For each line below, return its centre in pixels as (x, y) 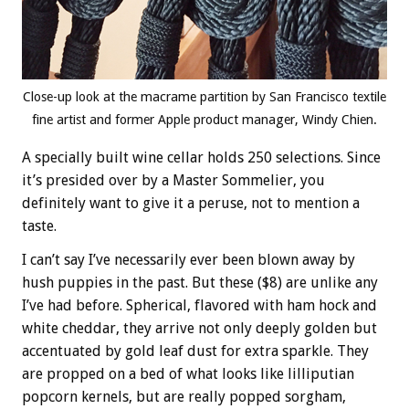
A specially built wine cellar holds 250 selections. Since (201, 157)
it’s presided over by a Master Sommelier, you (173, 180)
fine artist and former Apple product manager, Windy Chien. (204, 119)
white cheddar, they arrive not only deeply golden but (199, 328)
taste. (39, 225)
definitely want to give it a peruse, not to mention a (191, 203)
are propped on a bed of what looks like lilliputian (188, 373)
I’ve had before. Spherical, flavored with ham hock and (199, 305)
